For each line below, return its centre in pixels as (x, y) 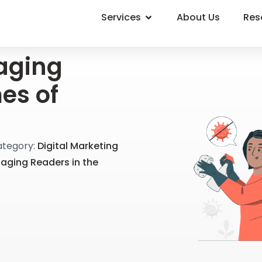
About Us (199, 17)
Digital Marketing (78, 146)
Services (121, 17)
